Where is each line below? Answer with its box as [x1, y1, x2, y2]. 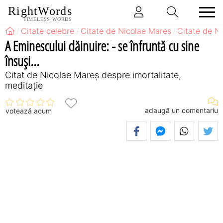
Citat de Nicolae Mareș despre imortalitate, [5, 69, 181, 80]
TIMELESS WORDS [23, 16, 72, 22]
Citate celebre [21, 26, 75, 36]
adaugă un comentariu [145, 106, 218, 114]
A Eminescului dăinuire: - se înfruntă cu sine [5, 36, 199, 55]
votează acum [5, 107, 52, 115]
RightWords [8, 4, 72, 18]
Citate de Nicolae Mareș [80, 26, 171, 36]
